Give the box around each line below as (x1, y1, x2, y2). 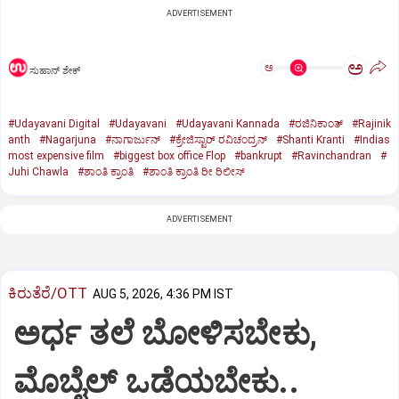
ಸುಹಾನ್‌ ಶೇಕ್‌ (29, 64, 80, 77)
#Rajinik (352, 118, 391, 131)
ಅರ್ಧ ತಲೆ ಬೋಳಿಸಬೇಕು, (13, 314, 317, 353)
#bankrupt (234, 150, 282, 163)
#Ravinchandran (291, 150, 371, 163)
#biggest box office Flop (113, 150, 225, 163)
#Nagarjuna (39, 134, 96, 147)
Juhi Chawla (8, 166, 69, 179)
